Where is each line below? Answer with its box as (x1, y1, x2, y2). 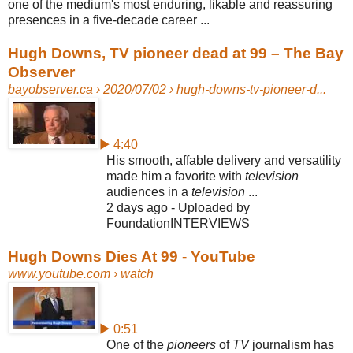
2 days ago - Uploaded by (106, 200, 250, 214)
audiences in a (106, 184, 191, 199)
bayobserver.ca (8, 82, 93, 96)
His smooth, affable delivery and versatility (106, 153, 341, 167)
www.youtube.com (8, 266, 110, 281)
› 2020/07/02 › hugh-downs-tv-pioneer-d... (93, 82, 326, 96)
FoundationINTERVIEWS (106, 216, 250, 230)
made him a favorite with (106, 169, 245, 183)
